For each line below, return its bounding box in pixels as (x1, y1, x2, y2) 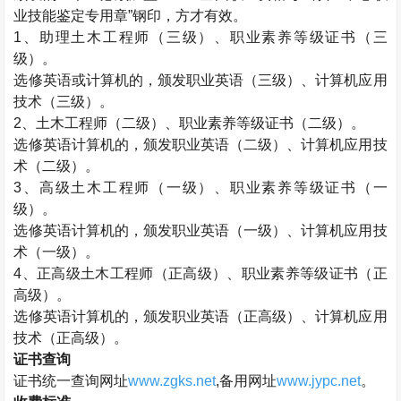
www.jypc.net (277, 373, 362, 388)
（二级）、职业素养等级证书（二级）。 (107, 115, 366, 131)
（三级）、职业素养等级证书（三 (150, 30, 388, 45)
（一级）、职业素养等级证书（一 (150, 180, 388, 195)
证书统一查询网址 (13, 373, 129, 388)
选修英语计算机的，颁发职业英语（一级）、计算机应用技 (13, 223, 388, 238)
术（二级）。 (13, 158, 100, 174)
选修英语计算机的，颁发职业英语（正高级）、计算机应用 (13, 309, 388, 324)
